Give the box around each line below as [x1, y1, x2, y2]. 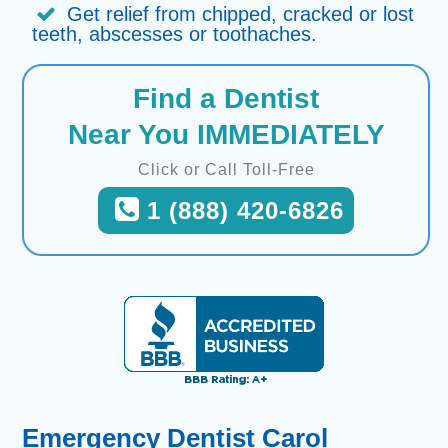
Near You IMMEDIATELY [67, 119, 385, 150]
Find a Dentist [133, 83, 319, 114]
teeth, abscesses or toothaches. [32, 23, 318, 45]
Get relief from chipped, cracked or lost [67, 3, 415, 25]
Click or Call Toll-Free [137, 161, 315, 178]
